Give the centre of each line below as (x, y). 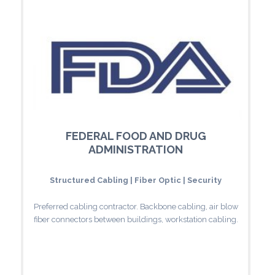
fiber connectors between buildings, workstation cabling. (136, 219)
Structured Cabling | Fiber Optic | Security (136, 180)
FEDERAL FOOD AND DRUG (136, 136)
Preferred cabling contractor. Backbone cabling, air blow (136, 206)
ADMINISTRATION (136, 149)
